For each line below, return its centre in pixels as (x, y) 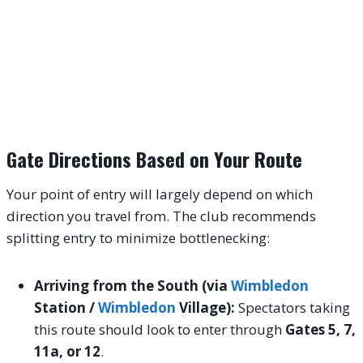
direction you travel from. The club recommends (161, 216)
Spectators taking (293, 307)
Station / (66, 307)
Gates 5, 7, (320, 329)
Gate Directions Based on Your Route (154, 158)
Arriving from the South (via (132, 285)
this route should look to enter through (160, 329)
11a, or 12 (67, 351)
